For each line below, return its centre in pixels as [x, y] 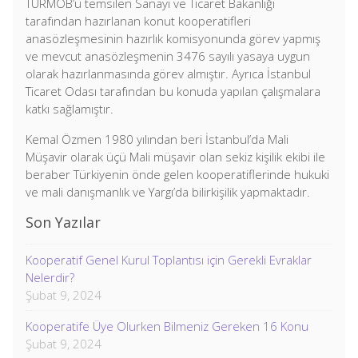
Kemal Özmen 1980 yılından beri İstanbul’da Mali [157, 139]
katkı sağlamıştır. [70, 109]
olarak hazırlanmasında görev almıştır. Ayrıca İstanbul [168, 74]
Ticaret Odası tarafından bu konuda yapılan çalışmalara [173, 91]
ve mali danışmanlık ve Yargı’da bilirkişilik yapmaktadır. [168, 192]
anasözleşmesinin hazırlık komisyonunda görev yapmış [173, 38]
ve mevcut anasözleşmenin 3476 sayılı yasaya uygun [168, 56]
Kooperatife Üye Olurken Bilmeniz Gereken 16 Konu [167, 326]
